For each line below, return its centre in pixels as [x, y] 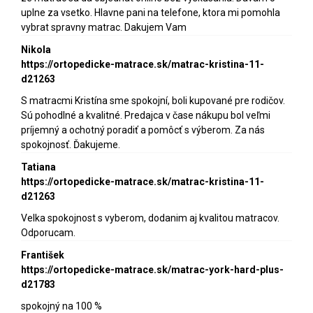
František [43, 255]
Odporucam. [48, 233]
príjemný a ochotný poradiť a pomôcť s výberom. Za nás [143, 130]
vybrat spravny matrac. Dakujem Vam [104, 28]
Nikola [36, 50]
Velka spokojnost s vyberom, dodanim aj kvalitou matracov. [150, 218]
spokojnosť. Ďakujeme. [71, 145]
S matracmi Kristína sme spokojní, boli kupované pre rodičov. [153, 101]
